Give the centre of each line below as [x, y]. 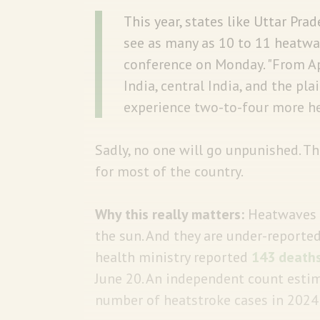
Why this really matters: [170, 214]
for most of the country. [170, 171]
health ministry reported [173, 257]
